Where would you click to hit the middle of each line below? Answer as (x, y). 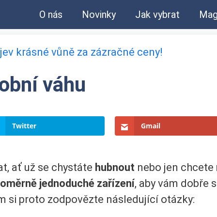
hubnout (116, 167)
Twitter (24, 125)
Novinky (99, 15)
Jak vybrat (158, 15)
